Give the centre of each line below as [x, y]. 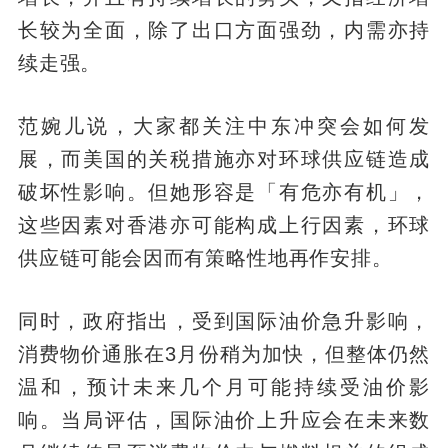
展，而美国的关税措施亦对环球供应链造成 [224, 159]
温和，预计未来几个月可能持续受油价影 [224, 386]
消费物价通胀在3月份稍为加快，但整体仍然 [224, 353]
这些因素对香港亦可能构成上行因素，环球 [224, 225]
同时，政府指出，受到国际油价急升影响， [224, 320]
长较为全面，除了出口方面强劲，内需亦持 [224, 30]
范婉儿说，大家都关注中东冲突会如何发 [224, 126]
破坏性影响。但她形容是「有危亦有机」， [224, 192]
